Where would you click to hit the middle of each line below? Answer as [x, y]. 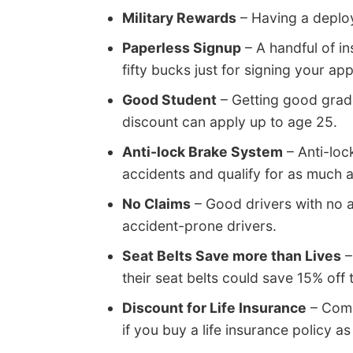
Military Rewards [179, 17]
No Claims [156, 203]
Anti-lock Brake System [203, 151]
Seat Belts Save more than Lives [232, 255]
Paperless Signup [182, 47]
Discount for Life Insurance [214, 307]
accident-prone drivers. [199, 225]
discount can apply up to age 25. [230, 121]
